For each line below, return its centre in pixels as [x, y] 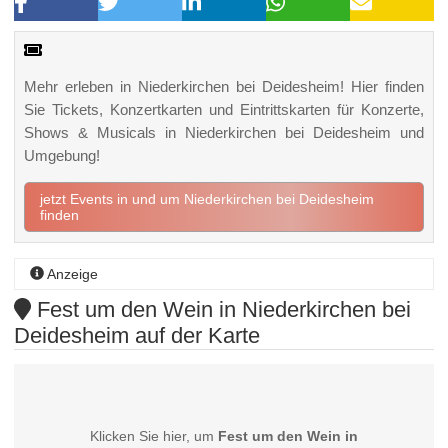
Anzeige [71, 273]
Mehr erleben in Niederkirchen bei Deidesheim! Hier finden [224, 87]
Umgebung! [61, 156]
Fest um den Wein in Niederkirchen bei [220, 309]
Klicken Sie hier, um [153, 436]
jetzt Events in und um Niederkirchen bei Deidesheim [206, 199]
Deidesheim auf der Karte [137, 335]
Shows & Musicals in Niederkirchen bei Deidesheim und [224, 133]
